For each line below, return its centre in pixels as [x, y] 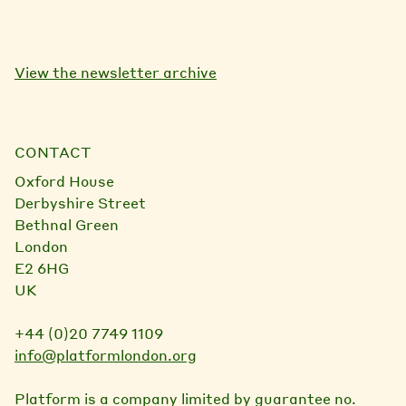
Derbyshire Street [80, 203]
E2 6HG [42, 268]
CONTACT [53, 152]
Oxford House [64, 181]
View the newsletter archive [116, 72]
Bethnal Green [67, 225]
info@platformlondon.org [106, 355]
